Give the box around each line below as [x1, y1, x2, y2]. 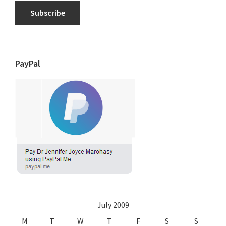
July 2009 [97, 199, 129, 210]
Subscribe [30, 7, 65, 18]
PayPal [15, 57, 40, 69]
